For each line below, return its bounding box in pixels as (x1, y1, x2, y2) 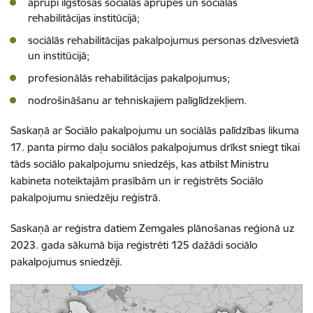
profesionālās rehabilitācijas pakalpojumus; (28, 71, 230, 85)
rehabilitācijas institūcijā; (28, 11, 140, 24)
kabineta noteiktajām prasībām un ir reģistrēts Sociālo (10, 174, 263, 187)
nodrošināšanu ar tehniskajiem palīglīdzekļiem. (28, 94, 247, 107)
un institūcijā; (28, 49, 89, 62)
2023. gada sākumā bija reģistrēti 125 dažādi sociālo (10, 238, 258, 252)
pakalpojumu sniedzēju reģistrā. (10, 191, 161, 204)
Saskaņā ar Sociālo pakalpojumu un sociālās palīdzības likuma (10, 124, 299, 137)
